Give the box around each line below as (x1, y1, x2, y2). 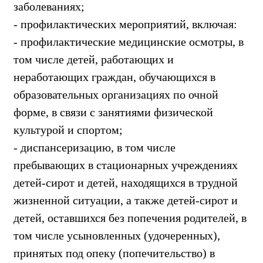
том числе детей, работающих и (14, 52, 174, 66)
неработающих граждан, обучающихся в (14, 70, 215, 83)
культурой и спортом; (14, 123, 123, 136)
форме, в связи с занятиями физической (14, 105, 213, 119)
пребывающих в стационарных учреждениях (14, 158, 238, 171)
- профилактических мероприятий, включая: (14, 17, 237, 31)
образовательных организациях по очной (14, 87, 218, 101)
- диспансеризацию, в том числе (14, 140, 176, 154)
